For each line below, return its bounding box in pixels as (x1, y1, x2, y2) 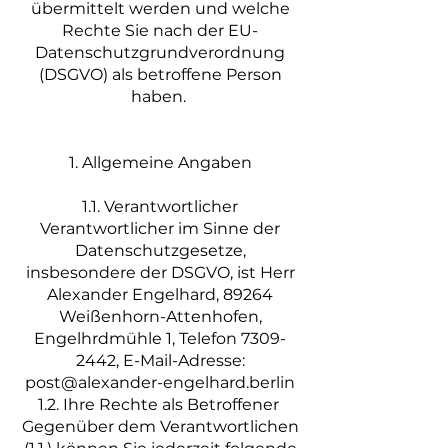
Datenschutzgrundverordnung (35, 43, 285, 62)
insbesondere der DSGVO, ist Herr (25, 263, 295, 282)
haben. (130, 87, 190, 106)
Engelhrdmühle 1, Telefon (34, 329, 241, 348)
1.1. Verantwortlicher (82, 197, 238, 216)
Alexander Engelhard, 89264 (47, 285, 273, 304)
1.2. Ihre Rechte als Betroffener (37, 395, 283, 414)
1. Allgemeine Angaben (68, 153, 252, 172)
